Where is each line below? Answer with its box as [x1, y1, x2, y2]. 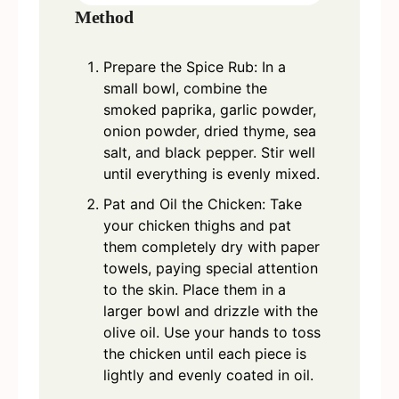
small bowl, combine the [103, 79, 267, 98]
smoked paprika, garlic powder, [103, 101, 316, 119]
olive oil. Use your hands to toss [103, 323, 321, 342]
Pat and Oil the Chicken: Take [103, 195, 302, 214]
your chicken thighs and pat [103, 216, 291, 235]
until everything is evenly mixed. [103, 165, 320, 183]
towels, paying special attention [103, 259, 318, 278]
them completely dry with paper [103, 238, 320, 256]
